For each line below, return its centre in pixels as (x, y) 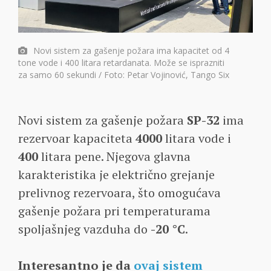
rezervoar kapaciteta (77, 139)
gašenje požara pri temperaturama (114, 211)
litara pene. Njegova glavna (114, 157)
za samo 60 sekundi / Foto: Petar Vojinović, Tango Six (124, 75)
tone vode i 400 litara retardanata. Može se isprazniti (121, 63)
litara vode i (197, 139)
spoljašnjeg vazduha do (84, 229)
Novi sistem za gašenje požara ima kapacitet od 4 (131, 51)
